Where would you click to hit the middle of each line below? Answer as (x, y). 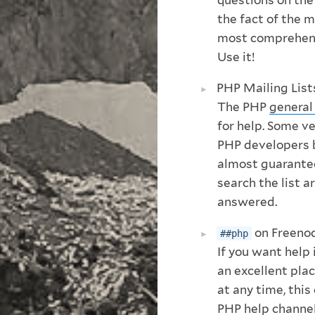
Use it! (236, 57)
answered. (247, 201)
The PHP (243, 107)
